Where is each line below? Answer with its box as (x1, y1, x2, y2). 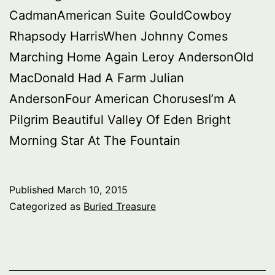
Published (9, 183, 57, 196)
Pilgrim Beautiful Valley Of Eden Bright (9, 112, 231, 127)
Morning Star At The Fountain (9, 133, 180, 148)
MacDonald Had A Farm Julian (9, 70, 184, 85)
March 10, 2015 (57, 183, 128, 196)
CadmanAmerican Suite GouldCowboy (9, 7, 231, 23)
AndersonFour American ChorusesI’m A (9, 91, 236, 106)
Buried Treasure (83, 199, 156, 212)
